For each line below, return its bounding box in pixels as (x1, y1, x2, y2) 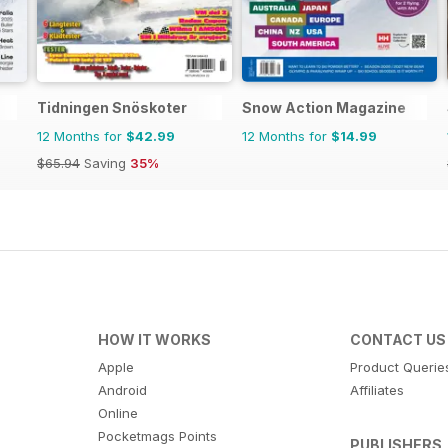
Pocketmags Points (97, 427, 217, 444)
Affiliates (350, 381, 405, 398)
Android (97, 381, 147, 398)
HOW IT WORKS (97, 330, 211, 348)
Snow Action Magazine (242, 98, 406, 116)
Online (97, 404, 138, 421)
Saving (80, 154, 130, 171)
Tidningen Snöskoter (37, 98, 187, 116)
